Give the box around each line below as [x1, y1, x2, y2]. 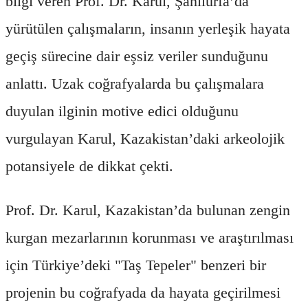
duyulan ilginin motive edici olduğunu [5, 102, 239, 120]
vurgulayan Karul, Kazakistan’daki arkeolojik [5, 129, 285, 147]
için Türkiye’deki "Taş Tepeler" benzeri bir [5, 256, 266, 274]
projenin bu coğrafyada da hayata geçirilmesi [5, 283, 280, 301]
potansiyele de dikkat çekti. [5, 157, 173, 175]
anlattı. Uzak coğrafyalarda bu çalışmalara [5, 74, 264, 92]
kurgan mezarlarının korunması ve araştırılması [5, 228, 294, 246]
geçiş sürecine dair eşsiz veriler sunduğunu [5, 47, 268, 65]
